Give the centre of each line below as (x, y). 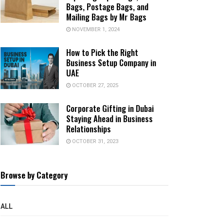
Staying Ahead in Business (109, 119)
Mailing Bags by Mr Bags (106, 17)
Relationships (89, 129)
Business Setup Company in (111, 63)
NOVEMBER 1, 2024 (95, 30)
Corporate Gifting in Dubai (110, 109)
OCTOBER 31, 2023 (94, 142)
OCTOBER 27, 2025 (94, 86)
